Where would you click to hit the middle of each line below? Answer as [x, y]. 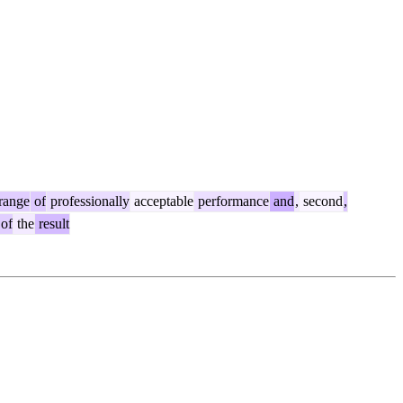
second [321, 201]
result [52, 224]
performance [232, 201]
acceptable [162, 201]
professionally [88, 201]
